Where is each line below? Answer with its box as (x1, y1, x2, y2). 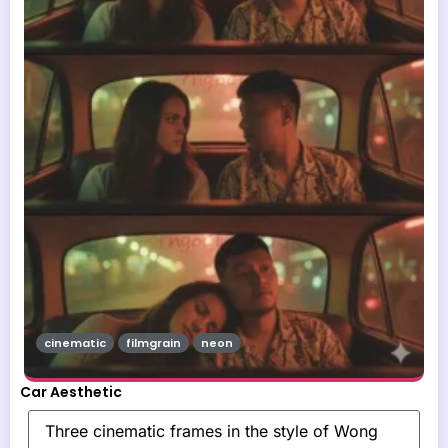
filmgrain (126, 334, 181, 351)
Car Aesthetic (20, 381, 122, 402)
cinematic (44, 334, 106, 351)
